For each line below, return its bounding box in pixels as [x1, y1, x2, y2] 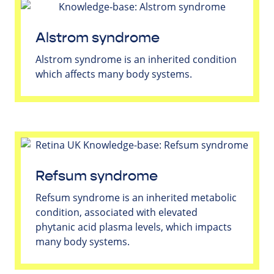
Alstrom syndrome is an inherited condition [35, 53, 237, 67]
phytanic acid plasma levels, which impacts [35, 220, 232, 234]
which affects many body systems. [35, 67, 192, 81]
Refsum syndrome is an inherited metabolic [35, 191, 237, 205]
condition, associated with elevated [35, 206, 198, 220]
